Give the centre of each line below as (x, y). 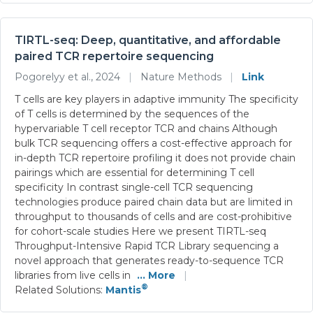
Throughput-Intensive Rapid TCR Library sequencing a (147, 246)
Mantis (123, 290)
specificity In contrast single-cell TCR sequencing (134, 187)
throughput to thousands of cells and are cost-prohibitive (153, 216)
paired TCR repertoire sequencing (114, 56)
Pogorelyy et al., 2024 (69, 77)
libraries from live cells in (74, 275)
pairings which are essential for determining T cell (134, 172)
